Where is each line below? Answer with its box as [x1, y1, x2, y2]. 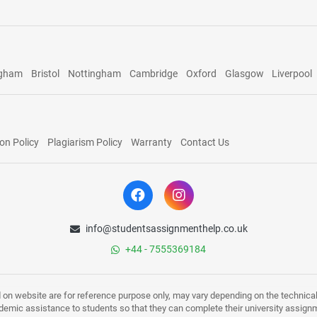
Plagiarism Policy [47, 137, 122, 148]
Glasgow [225, 68, 266, 79]
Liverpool [272, 68, 314, 79]
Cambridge [129, 68, 178, 79]
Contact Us [180, 137, 229, 148]
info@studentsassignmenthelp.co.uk [85, 223, 248, 234]
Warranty [131, 137, 172, 148]
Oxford [186, 68, 217, 79]
